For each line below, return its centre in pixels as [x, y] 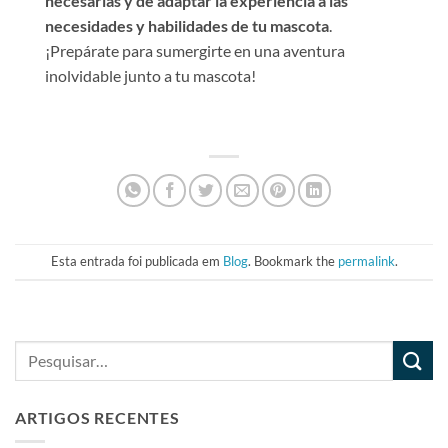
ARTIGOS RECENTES [97, 417]
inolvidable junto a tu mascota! [150, 75]
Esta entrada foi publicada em [136, 261]
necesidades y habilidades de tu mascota [187, 25]
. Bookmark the [292, 261]
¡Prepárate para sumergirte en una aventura [195, 50]
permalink [366, 261]
